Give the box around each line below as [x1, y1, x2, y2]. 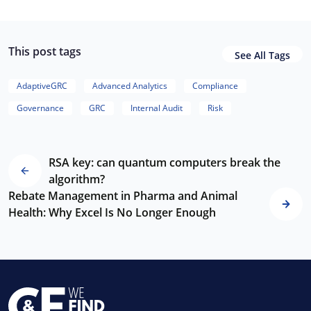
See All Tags [235, 49, 290, 62]
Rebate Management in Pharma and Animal [8, 188, 237, 203]
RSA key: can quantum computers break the [49, 155, 280, 170]
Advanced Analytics [92, 80, 167, 92]
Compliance [192, 80, 238, 92]
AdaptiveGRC [17, 80, 67, 92]
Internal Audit [131, 102, 183, 114]
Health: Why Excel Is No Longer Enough [8, 205, 216, 220]
